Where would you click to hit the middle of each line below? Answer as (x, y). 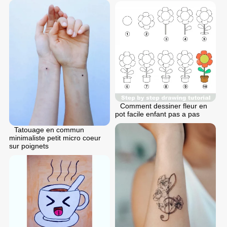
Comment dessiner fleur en (164, 106)
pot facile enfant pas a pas (157, 114)
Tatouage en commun (49, 129)
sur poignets (29, 146)
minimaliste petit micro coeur (55, 138)
